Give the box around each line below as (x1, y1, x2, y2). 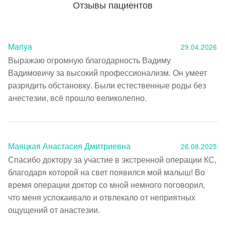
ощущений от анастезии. (8, 203, 100, 215)
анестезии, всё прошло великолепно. (8, 91, 149, 103)
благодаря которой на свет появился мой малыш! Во (8, 166, 205, 178)
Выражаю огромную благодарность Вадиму (8, 54, 171, 66)
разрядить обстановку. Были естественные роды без (8, 79, 206, 91)
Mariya (8, 40, 32, 52)
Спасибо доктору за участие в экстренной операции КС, (8, 153, 216, 165)
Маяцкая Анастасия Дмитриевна (8, 140, 131, 152)
